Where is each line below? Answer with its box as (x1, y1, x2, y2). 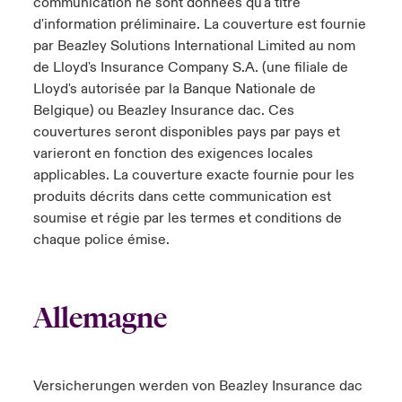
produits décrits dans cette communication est (32, 188, 331, 205)
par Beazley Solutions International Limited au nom (32, 37, 355, 55)
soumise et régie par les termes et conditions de (32, 209, 342, 227)
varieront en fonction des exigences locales (32, 144, 313, 162)
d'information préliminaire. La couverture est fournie (32, 15, 366, 33)
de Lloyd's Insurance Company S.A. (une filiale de (32, 58, 348, 76)
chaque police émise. (32, 231, 170, 249)
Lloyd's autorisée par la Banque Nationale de (32, 80, 316, 98)
